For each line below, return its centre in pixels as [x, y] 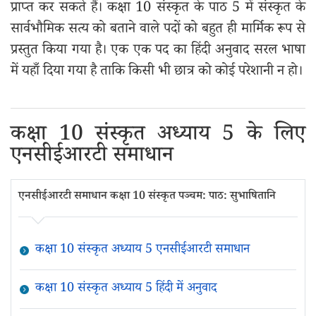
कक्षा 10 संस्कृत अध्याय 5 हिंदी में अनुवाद [126, 289]
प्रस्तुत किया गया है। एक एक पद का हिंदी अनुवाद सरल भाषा [158, 51]
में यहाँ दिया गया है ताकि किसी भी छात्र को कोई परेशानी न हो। [157, 73]
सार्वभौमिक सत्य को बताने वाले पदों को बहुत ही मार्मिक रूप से [158, 30]
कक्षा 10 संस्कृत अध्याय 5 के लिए [158, 136]
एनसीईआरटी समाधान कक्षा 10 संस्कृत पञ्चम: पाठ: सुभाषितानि [147, 197]
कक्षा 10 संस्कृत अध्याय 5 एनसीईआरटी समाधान [142, 250]
